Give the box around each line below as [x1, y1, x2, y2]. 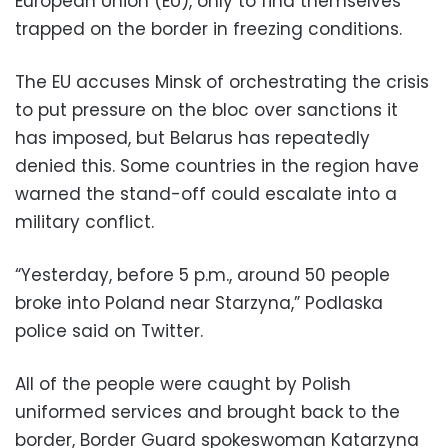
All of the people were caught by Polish [15, 371, 351, 396]
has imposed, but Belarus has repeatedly [15, 125, 370, 150]
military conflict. [15, 209, 154, 234]
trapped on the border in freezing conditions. [15, 16, 402, 41]
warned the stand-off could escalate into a [15, 181, 397, 206]
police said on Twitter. [15, 318, 203, 343]
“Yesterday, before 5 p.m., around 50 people [15, 262, 390, 287]
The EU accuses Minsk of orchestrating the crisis [15, 69, 429, 94]
